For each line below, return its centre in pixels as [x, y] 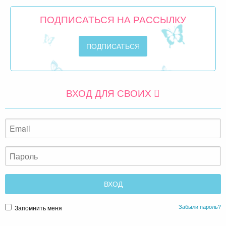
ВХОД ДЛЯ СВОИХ [110, 92]
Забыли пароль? [200, 207]
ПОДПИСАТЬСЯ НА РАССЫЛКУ [113, 19]
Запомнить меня [38, 208]
